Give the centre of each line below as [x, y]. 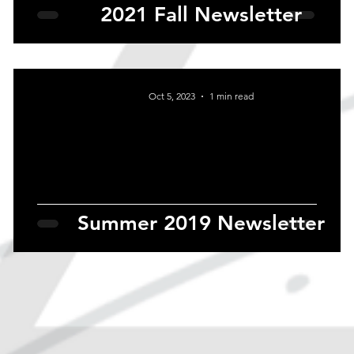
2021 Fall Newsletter [201, 15]
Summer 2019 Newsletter [201, 224]
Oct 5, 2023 [171, 96]
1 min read [231, 96]
